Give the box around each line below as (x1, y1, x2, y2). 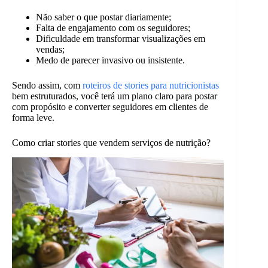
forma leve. (12, 112, 54, 123)
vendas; (36, 44, 65, 55)
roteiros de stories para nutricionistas (83, 80, 219, 91)
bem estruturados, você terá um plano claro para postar (12, 91, 217, 102)
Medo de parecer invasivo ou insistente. (36, 55, 185, 66)
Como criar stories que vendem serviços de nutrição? (12, 138, 211, 148)
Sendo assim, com (12, 80, 83, 91)
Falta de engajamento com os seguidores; (36, 23, 190, 33)
